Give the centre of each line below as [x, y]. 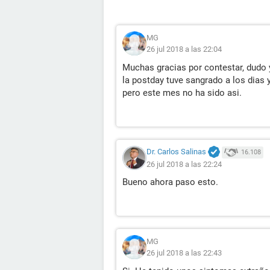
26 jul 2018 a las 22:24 [184, 165]
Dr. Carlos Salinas [176, 152]
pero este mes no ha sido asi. [182, 93]
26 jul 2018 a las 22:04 [184, 49]
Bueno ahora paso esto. [170, 182]
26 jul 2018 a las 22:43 [184, 253]
